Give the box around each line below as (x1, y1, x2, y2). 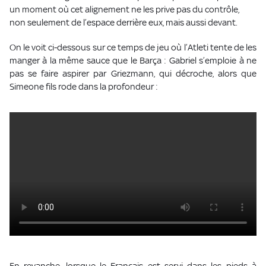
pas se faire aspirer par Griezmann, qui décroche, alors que (9, 68, 256, 78)
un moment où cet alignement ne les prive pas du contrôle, (9, 4, 239, 14)
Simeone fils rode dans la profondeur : (9, 81, 158, 91)
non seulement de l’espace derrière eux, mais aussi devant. (9, 17, 237, 27)
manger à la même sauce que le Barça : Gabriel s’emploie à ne (9, 55, 256, 65)
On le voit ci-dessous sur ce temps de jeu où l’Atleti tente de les (9, 42, 256, 52)
